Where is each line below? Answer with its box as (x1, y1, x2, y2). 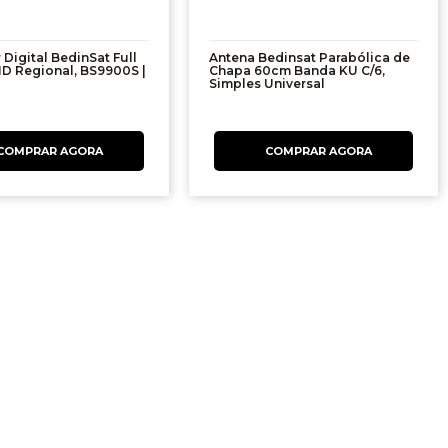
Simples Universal (209, 76, 326, 92)
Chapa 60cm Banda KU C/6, (209, 63, 386, 79)
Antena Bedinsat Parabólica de (209, 50, 411, 66)
